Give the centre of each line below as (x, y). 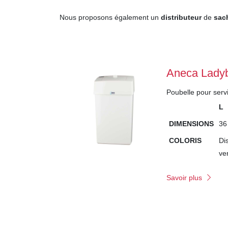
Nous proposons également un (110, 17)
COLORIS (186, 140)
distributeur (181, 17)
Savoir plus (184, 177)
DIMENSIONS (192, 124)
